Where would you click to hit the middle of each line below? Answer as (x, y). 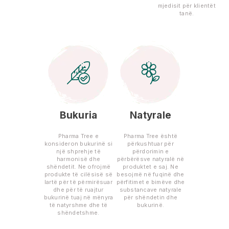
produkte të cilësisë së (78, 175)
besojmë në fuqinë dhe (151, 175)
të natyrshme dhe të (78, 205)
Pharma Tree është (151, 136)
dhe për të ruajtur (78, 190)
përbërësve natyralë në (151, 159)
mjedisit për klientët (187, 6)
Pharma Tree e (78, 136)
